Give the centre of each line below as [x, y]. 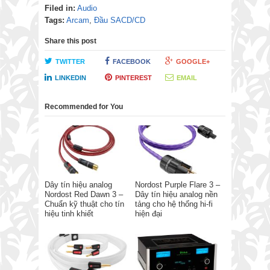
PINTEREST [133, 78]
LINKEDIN [71, 78]
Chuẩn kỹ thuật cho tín [84, 204]
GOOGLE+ [193, 62]
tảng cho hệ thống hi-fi [174, 204]
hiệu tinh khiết [69, 213]
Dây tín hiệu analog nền [176, 194]
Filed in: [60, 8]
